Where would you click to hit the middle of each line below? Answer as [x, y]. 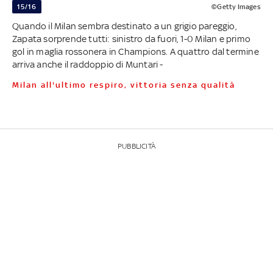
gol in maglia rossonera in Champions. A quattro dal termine [135, 51]
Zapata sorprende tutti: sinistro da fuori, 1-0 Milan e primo [131, 38]
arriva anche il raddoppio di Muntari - [87, 64]
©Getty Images [236, 6]
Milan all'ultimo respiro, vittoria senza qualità [127, 85]
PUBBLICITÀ [136, 146]
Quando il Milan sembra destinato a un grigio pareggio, [124, 26]
